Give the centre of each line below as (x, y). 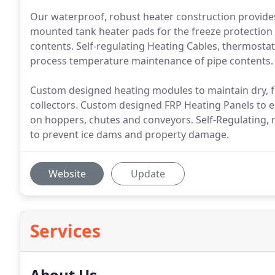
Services (65, 231)
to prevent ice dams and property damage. (130, 134)
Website (67, 174)
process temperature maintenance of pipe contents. (152, 61)
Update (148, 174)
